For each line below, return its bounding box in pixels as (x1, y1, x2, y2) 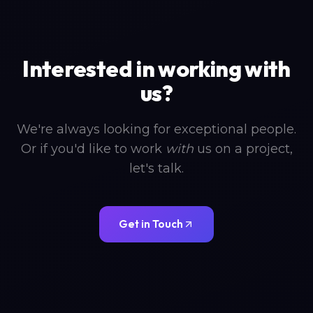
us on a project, (193, 141, 293, 156)
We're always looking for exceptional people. (17, 122, 296, 137)
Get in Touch (119, 217, 183, 231)
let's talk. (129, 161, 184, 176)
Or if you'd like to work (20, 141, 162, 156)
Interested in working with (22, 54, 291, 82)
